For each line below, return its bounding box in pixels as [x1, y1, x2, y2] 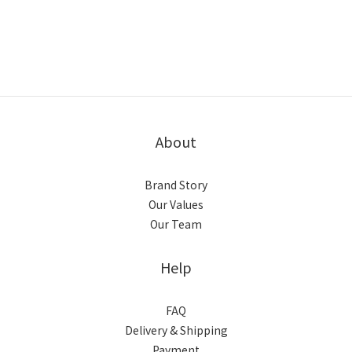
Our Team [150, 215, 202, 232]
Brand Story [145, 176, 207, 192]
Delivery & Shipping [124, 321, 228, 338]
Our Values [148, 196, 203, 212]
